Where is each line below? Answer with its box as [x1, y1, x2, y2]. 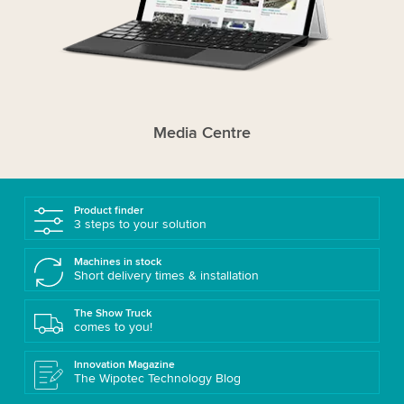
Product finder [73, 204, 143, 218]
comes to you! [73, 319, 152, 335]
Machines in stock [73, 255, 161, 270]
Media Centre [152, 123, 251, 143]
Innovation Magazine [73, 358, 175, 372]
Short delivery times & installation [73, 268, 259, 284]
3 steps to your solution [73, 216, 207, 233]
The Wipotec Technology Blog [73, 371, 241, 387]
